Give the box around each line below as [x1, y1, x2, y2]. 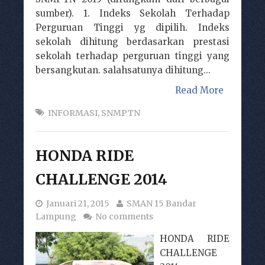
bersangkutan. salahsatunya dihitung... [35, 64, 211, 76]
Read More [175, 84, 224, 96]
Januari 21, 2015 [46, 198, 109, 209]
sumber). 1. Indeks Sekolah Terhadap [35, 7, 230, 19]
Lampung [35, 211, 76, 222]
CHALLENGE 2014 [35, 169, 167, 189]
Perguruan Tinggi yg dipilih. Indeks [35, 21, 230, 33]
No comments [95, 211, 153, 222]
